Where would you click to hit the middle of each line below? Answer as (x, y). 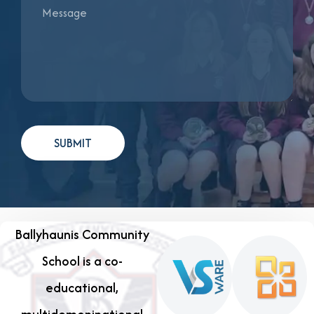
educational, (82, 288)
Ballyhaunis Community (82, 235)
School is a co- (82, 261)
